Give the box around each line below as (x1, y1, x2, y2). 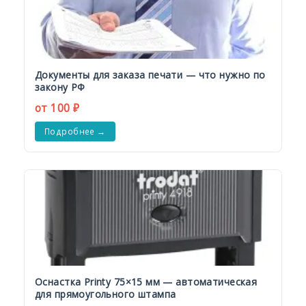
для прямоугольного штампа (35, 288, 176, 301)
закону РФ (35, 81, 85, 94)
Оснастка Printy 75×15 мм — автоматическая (35, 275, 258, 289)
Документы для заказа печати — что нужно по (35, 68, 266, 81)
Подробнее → (44, 126, 106, 137)
